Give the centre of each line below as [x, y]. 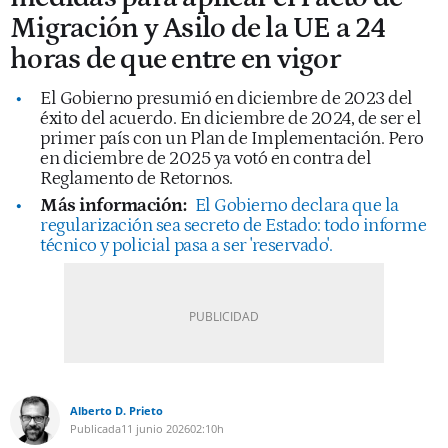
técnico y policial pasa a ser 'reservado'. [186, 245]
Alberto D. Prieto [116, 410]
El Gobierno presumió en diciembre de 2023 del [226, 98]
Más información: [113, 205]
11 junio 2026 [155, 428]
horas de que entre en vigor [175, 59]
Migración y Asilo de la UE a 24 [197, 28]
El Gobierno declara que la [296, 205]
